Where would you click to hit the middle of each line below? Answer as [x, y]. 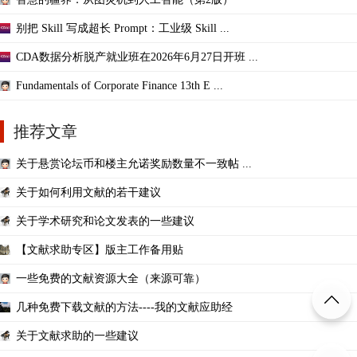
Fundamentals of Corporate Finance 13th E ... [120, 85]
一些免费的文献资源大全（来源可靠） [111, 278]
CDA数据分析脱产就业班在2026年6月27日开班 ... [137, 57]
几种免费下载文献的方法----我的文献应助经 [124, 307]
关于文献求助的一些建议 [77, 335]
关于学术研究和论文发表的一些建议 [105, 221]
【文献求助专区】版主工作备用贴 [100, 249]
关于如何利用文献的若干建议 [88, 192]
